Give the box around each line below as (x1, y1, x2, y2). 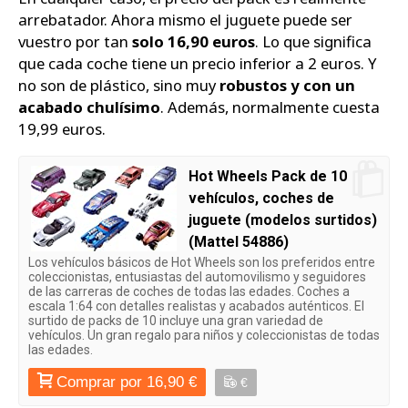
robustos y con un (219, 75, 355, 97)
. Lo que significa (255, 31, 372, 53)
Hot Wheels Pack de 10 (189, 167, 347, 185)
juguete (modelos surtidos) (189, 210, 377, 229)
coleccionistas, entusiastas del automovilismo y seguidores (28, 269, 366, 284)
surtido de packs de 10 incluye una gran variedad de (28, 312, 323, 328)
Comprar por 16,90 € (56, 372, 197, 391)
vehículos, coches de (189, 189, 334, 207)
